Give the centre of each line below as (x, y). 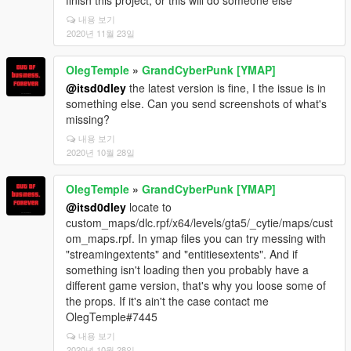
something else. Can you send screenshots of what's (196, 103)
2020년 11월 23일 (101, 33)
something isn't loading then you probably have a (187, 270)
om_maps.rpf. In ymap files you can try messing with (196, 238)
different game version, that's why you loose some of (196, 285)
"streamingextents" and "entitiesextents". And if (182, 254)
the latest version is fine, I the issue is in (226, 88)
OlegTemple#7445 (112, 317)
